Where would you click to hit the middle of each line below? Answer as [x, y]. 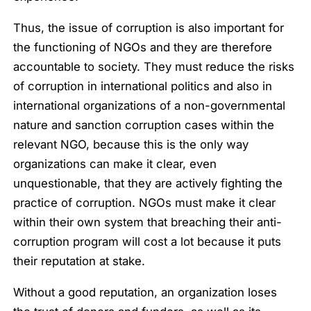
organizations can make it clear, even [115, 164]
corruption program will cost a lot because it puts [148, 242]
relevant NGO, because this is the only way [131, 145]
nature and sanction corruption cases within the [144, 125]
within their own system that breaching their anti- [148, 222]
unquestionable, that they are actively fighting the [148, 184]
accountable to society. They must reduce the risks [154, 67]
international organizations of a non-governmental [150, 106]
